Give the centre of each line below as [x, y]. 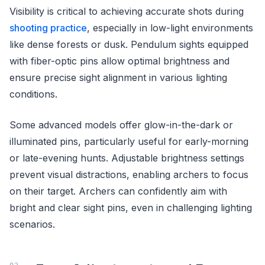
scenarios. [32, 224]
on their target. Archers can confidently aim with [118, 191]
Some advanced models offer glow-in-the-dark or [121, 125]
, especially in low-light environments [170, 28]
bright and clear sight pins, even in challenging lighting [131, 207]
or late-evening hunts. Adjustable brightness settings [127, 158]
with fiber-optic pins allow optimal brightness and [119, 61]
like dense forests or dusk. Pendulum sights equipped [129, 44]
